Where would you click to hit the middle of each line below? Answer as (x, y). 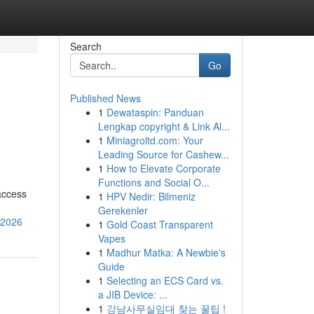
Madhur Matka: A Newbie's (166, 252)
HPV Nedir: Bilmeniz (151, 196)
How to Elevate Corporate (163, 168)
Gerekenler (123, 210)
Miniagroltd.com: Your (155, 140)
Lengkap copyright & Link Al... (164, 126)
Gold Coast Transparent (159, 224)
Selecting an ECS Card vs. (165, 280)
